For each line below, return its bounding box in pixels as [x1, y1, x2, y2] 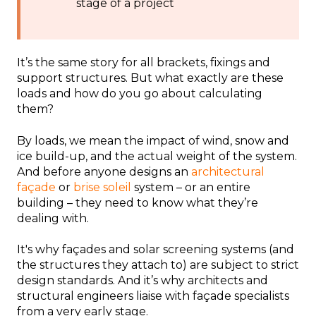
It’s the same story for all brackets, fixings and [17, 56, 270, 70]
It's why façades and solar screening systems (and [17, 243, 294, 257]
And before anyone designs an [17, 164, 191, 178]
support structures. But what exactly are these [17, 71, 284, 85]
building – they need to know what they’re [17, 195, 258, 209]
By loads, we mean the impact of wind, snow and [17, 133, 289, 147]
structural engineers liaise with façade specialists [17, 289, 289, 303]
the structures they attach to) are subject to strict [17, 258, 299, 272]
